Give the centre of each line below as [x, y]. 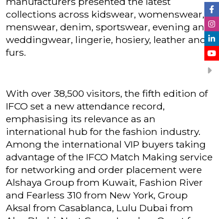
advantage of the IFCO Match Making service [109, 157]
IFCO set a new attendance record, [85, 106]
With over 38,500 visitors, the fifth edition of [107, 93]
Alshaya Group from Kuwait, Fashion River [104, 182]
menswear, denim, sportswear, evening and [108, 27]
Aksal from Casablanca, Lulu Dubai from [99, 208]
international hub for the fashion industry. [103, 131]
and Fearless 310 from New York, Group [97, 195]
